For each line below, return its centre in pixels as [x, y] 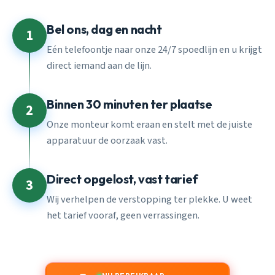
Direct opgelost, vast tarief [122, 179]
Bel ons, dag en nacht [104, 29]
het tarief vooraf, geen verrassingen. [123, 215]
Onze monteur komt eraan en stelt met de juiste [149, 124]
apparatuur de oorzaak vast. [107, 140]
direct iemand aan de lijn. [99, 65]
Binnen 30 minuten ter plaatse [130, 104]
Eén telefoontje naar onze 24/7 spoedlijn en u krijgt [154, 49]
